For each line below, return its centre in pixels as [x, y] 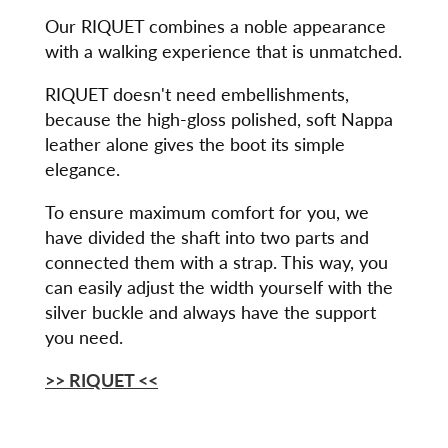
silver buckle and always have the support [210, 311]
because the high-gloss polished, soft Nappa [219, 118]
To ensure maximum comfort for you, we [207, 211]
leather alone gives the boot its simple [195, 143]
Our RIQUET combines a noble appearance [215, 25]
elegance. [82, 168]
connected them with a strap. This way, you [216, 261]
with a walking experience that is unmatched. [223, 50]
